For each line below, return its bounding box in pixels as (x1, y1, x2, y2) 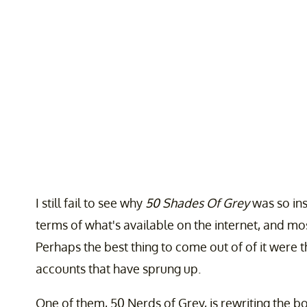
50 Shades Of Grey (145, 195, 249, 211)
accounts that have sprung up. (36, 261, 201, 277)
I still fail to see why (36, 195, 145, 211)
